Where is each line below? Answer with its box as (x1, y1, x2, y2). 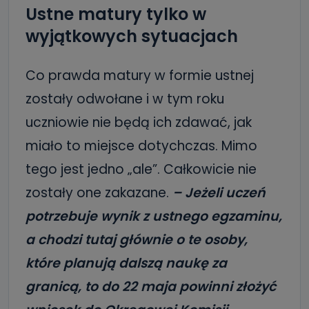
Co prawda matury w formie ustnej (26, 66, 254, 85)
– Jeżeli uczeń (172, 183, 266, 202)
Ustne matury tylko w (26, 3, 206, 26)
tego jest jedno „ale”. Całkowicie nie (26, 160, 257, 179)
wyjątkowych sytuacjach (26, 25, 238, 48)
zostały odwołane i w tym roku (26, 90, 224, 108)
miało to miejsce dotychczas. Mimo (26, 137, 257, 155)
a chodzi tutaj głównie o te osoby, (26, 230, 248, 249)
